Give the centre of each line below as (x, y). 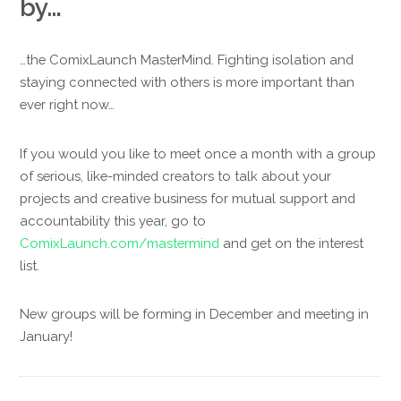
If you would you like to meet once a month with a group (198, 153)
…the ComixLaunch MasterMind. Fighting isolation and (187, 60)
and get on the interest (292, 243)
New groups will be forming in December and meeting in (195, 313)
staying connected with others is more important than (188, 82)
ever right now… (68, 105)
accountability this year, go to (113, 220)
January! (47, 336)
